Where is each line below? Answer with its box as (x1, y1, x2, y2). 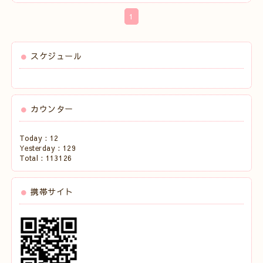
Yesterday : (19, 143, 63, 153)
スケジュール (31, 50, 82, 62)
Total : (19, 153, 46, 163)
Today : (19, 133, 50, 143)
